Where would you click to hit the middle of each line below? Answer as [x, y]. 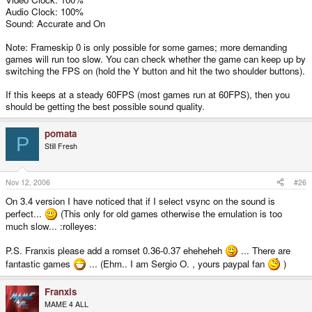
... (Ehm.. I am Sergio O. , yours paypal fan [177, 263]
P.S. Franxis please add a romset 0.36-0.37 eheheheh [115, 250]
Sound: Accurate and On [55, 24]
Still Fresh [61, 146]
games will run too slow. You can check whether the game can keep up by [156, 59]
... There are [264, 250]
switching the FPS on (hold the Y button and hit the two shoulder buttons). [155, 71]
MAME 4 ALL [67, 304]
